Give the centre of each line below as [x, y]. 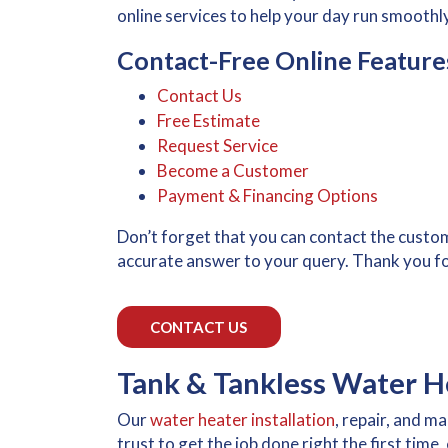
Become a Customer [233, 171]
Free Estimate [208, 121]
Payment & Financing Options [267, 196]
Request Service [217, 146]
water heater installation [242, 420]
